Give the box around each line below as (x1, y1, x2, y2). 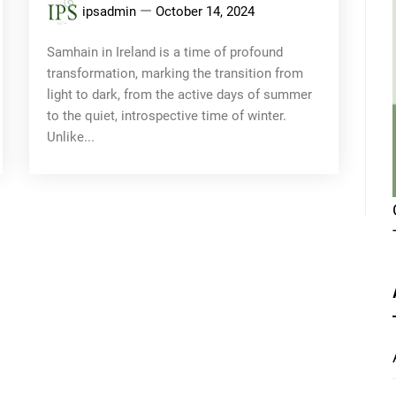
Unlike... (47, 128, 95, 145)
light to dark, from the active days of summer (47, 86, 313, 103)
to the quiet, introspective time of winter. (47, 107, 287, 124)
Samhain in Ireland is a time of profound (47, 43, 284, 60)
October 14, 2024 (156, 3, 255, 19)
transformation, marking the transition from (47, 65, 304, 81)
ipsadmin (82, 3, 137, 19)
